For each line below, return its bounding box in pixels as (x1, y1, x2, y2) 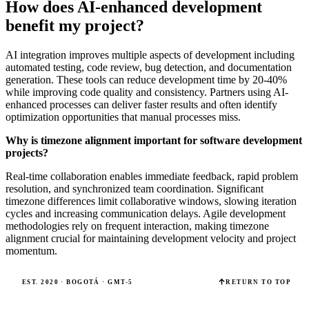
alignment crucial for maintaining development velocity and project (6, 232, 296, 245)
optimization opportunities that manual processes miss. (6, 111, 241, 123)
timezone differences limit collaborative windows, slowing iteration (6, 195, 297, 208)
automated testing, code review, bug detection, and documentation (6, 61, 292, 74)
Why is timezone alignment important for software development (6, 134, 302, 147)
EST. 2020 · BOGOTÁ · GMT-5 (22, 278, 133, 286)
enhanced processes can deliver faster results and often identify (6, 99, 277, 111)
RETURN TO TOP (226, 278, 291, 286)
